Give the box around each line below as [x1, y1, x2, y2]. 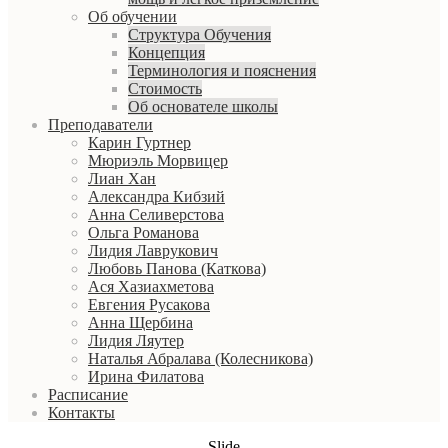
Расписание [48, 386, 128, 403]
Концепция [128, 44, 205, 61]
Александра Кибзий [88, 188, 225, 205]
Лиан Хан [88, 170, 156, 187]
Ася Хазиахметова [88, 278, 214, 295]
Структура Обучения [128, 26, 271, 43]
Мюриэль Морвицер [88, 152, 228, 169]
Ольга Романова [88, 224, 199, 241]
